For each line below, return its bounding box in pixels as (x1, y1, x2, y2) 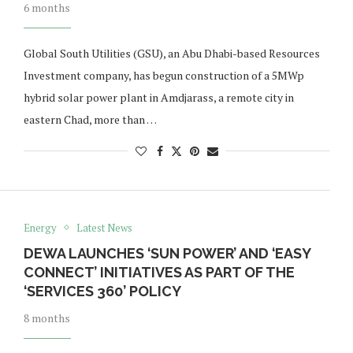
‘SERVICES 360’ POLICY (23, 282, 181, 299)
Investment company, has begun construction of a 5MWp (23, 67, 304, 83)
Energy (23, 220, 57, 235)
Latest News (76, 220, 132, 235)
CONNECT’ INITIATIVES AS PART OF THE (23, 263, 295, 281)
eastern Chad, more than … (23, 111, 157, 127)
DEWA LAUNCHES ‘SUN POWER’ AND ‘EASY (23, 244, 310, 262)
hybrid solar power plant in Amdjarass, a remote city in (23, 89, 294, 105)
